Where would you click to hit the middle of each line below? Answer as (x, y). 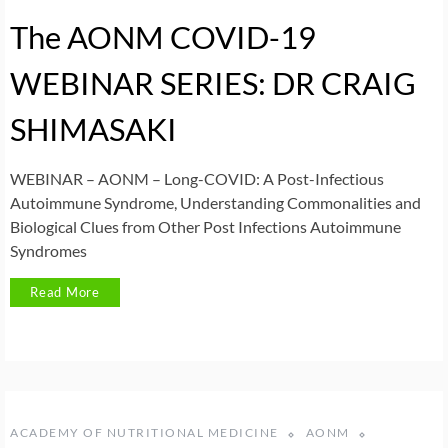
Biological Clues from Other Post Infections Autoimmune (205, 226)
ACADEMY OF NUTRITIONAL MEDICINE (144, 433)
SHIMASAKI (93, 128)
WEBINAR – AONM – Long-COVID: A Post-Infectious (197, 178)
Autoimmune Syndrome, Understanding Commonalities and (215, 202)
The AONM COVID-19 (163, 36)
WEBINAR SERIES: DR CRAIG (213, 82)
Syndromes (48, 250)
